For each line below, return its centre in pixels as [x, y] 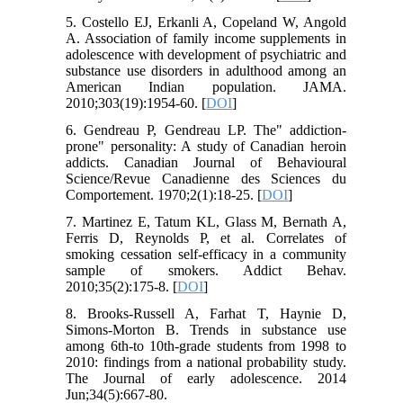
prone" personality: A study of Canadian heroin [206, 147]
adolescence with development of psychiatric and [206, 55]
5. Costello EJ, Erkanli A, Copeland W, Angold [206, 22]
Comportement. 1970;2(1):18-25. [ [164, 195]
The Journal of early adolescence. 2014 [206, 379]
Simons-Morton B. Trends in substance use [206, 330]
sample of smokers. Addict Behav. [206, 271]
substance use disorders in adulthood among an [206, 71]
